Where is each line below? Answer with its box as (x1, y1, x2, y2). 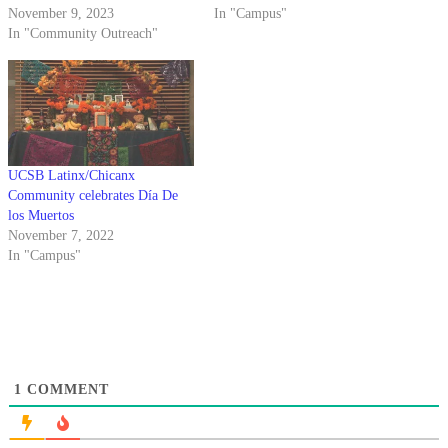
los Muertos (8, 208, 74, 224)
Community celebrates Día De (8, 188, 178, 204)
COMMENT (22, 382, 109, 398)
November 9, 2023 (8, 6, 114, 22)
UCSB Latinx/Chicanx (8, 168, 135, 184)
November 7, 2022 (8, 228, 114, 244)
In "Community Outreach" (8, 26, 158, 42)
